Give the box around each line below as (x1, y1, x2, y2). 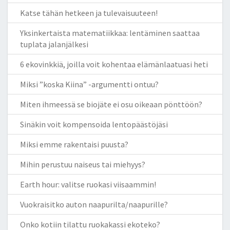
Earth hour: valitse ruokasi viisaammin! (20, 179, 156, 189)
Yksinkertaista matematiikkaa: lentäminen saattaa (20, 27, 200, 38)
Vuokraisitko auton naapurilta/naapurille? (20, 199, 168, 209)
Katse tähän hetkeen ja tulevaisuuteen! (20, 7, 158, 18)
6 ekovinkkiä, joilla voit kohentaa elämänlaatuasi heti (20, 59, 208, 69)
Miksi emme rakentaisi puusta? (20, 139, 128, 149)
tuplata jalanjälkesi (20, 39, 88, 49)
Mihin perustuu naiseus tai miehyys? (20, 159, 145, 169)
